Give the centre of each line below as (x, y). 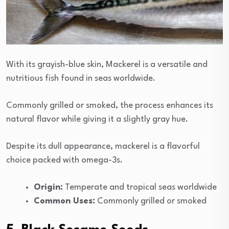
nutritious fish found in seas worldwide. (81, 78)
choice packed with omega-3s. (64, 160)
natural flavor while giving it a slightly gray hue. (97, 119)
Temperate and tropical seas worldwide (140, 187)
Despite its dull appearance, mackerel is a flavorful (103, 146)
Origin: (48, 187)
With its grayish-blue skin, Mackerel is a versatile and (107, 64)
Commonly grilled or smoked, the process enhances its (110, 105)
